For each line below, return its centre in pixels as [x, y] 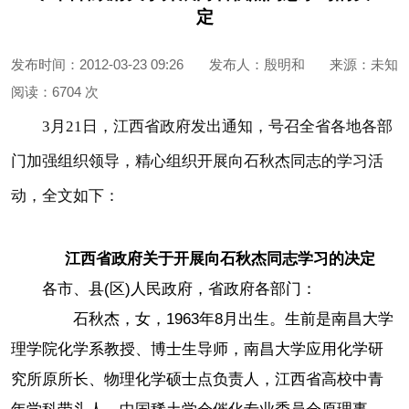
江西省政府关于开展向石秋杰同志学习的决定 [220, 259]
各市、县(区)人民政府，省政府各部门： [179, 289]
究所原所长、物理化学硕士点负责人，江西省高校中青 [198, 380]
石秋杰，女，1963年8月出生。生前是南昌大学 [217, 320]
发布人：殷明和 [257, 64]
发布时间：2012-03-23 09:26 [98, 64]
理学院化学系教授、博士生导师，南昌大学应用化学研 [198, 350]
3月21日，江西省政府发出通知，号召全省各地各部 [217, 127]
